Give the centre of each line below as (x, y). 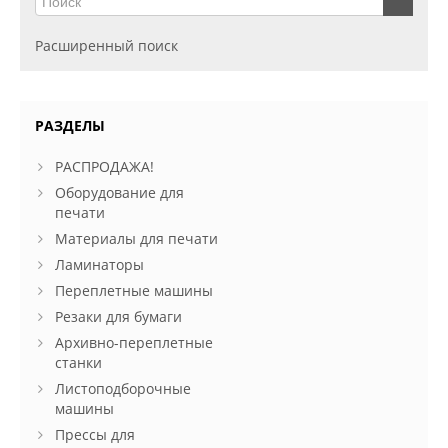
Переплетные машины (134, 290)
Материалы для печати (136, 238)
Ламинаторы (99, 264)
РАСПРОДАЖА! (104, 166)
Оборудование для (119, 192)
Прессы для (95, 434)
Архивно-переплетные (134, 342)
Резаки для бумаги (118, 316)
